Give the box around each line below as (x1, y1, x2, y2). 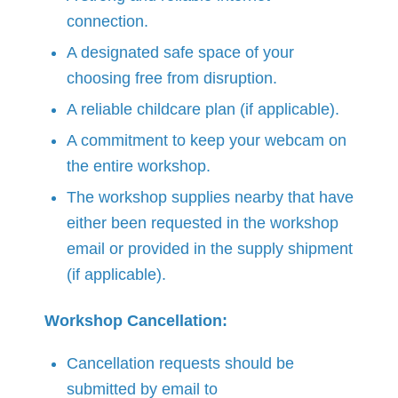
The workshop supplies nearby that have (67, 188, 354, 207)
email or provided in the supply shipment (67, 240, 353, 259)
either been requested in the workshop (67, 214, 338, 233)
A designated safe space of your (67, 44, 294, 62)
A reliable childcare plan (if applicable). (67, 100, 339, 119)
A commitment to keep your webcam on (67, 131, 346, 150)
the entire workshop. (67, 157, 211, 176)
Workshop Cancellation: (44, 312, 232, 330)
